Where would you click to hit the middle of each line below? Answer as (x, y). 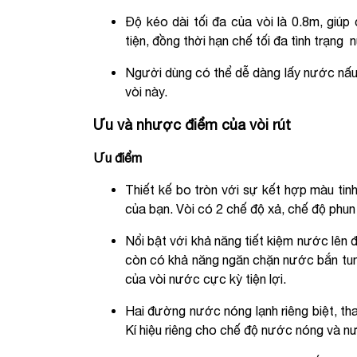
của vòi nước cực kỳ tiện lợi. (206, 279)
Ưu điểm (118, 157)
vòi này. (146, 91)
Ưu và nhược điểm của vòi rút (192, 124)
